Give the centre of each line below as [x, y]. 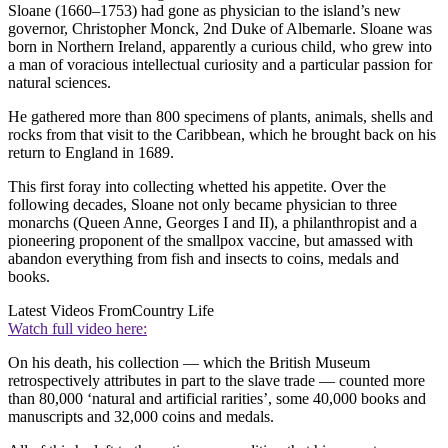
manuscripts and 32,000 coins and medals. [141, 416]
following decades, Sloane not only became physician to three [202, 204]
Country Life [173, 310]
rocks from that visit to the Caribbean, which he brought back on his [222, 134]
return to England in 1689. [91, 152]
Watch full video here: [77, 328]
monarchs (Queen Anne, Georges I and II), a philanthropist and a [212, 222]
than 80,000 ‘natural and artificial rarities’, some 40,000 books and [217, 398]
